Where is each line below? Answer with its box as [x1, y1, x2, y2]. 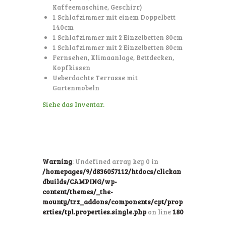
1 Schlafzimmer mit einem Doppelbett [52, 13, 176, 22]
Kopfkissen [52, 63, 90, 73]
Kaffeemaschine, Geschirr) [52, 3, 142, 12]
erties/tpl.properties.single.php [42, 207, 146, 217]
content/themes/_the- [42, 187, 113, 197]
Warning [42, 157, 72, 166]
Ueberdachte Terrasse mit [52, 73, 138, 83]
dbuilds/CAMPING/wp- [42, 177, 117, 187]
